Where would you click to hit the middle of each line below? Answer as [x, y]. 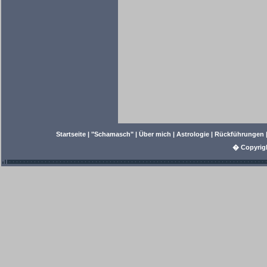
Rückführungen [239, 134]
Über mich [155, 134]
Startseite [71, 134]
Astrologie [193, 134]
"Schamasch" [112, 134]
